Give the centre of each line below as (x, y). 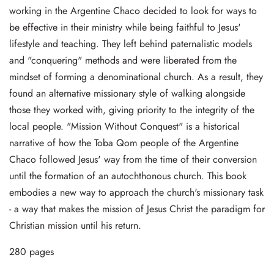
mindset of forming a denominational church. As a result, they (136, 77)
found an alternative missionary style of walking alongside (127, 94)
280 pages (31, 252)
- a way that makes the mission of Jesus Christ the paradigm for (137, 209)
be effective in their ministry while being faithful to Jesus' (125, 28)
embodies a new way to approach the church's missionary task (136, 193)
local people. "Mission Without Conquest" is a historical (124, 127)
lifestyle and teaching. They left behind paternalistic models (131, 44)
